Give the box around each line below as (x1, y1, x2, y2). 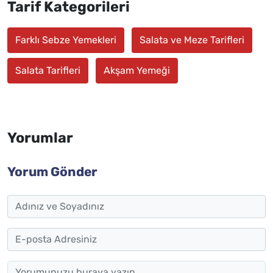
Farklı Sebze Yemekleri (15, 34, 116, 46)
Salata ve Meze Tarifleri (140, 34, 244, 46)
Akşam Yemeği (104, 65, 170, 77)
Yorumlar (7, 129, 73, 147)
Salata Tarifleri (15, 65, 80, 77)
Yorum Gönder (7, 164, 97, 180)
